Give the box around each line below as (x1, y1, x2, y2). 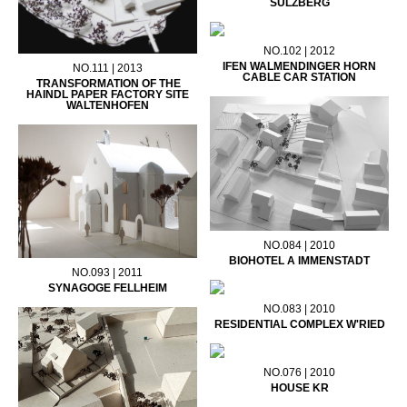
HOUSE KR (270, 381, 329, 394)
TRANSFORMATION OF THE (34, 77, 182, 91)
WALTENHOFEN (65, 99, 149, 113)
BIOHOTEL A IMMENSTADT (229, 253, 371, 267)
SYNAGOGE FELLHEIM (47, 282, 167, 295)
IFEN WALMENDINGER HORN (223, 60, 377, 74)
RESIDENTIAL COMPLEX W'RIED (213, 317, 385, 331)
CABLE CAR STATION (243, 71, 357, 84)
